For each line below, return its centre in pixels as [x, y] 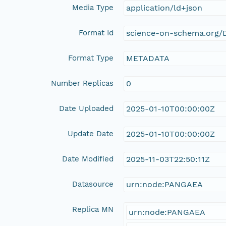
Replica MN [93, 209]
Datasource [93, 184]
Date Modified [88, 159]
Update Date [91, 133]
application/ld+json [164, 8]
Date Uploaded [87, 108]
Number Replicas [82, 83]
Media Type [93, 7]
